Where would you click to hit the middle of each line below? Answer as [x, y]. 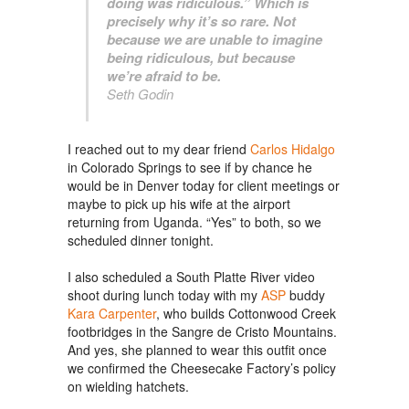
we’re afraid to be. [164, 76]
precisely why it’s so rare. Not [201, 21]
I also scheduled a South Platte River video [191, 277]
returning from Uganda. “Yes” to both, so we [194, 222]
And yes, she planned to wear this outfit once [197, 350]
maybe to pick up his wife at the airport [179, 204]
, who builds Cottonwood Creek [246, 313]
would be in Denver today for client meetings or [204, 185]
